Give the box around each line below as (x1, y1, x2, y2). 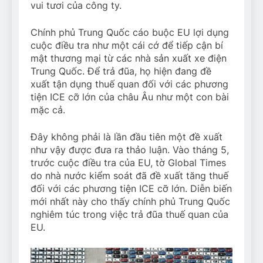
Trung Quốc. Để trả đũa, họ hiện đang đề (31, 65, 211, 77)
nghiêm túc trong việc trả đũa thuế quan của (31, 208, 228, 220)
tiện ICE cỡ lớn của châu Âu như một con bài (31, 90, 229, 103)
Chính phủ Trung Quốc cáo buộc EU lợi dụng (31, 26, 229, 38)
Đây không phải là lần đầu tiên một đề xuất (31, 130, 222, 143)
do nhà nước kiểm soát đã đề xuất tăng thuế (31, 169, 228, 181)
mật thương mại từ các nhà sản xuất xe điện (31, 52, 227, 64)
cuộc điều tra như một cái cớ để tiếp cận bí (31, 39, 223, 51)
